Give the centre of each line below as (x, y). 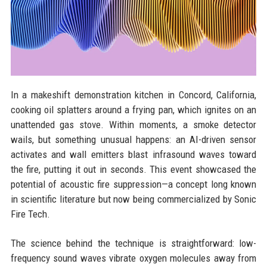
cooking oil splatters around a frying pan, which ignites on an (133, 110)
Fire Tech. (30, 214)
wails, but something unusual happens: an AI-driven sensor (133, 140)
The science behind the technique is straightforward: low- (133, 243)
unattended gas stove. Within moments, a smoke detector (133, 125)
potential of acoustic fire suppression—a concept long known (133, 184)
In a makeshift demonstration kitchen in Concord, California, (133, 95)
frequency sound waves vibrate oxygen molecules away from (133, 258)
